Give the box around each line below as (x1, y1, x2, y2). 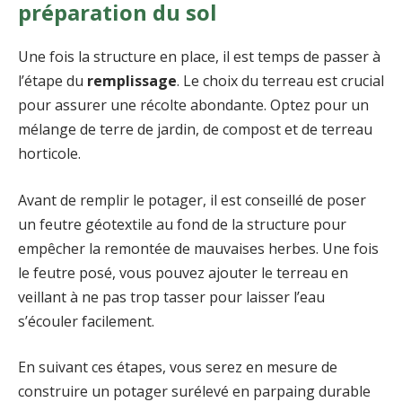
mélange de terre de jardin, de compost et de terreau (18, 119, 372, 140)
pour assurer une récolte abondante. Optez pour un (18, 95, 369, 116)
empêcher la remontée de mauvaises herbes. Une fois (18, 238, 379, 258)
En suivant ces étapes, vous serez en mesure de (18, 357, 337, 378)
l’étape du (18, 71, 87, 92)
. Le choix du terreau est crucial (177, 71, 384, 92)
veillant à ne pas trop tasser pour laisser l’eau (18, 286, 325, 307)
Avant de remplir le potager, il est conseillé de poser (18, 189, 366, 210)
